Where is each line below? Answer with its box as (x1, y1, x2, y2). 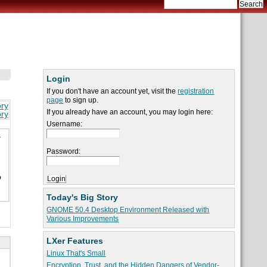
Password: (46, 147, 81, 156)
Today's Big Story (46, 193, 119, 203)
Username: (46, 120, 83, 129)
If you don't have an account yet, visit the (46, 87, 178, 96)
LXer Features (46, 236, 104, 246)
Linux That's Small (46, 249, 106, 258)
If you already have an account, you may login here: (46, 108, 213, 117)
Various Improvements (46, 215, 119, 223)
